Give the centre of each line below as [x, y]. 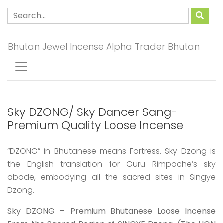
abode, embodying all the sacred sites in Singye [111, 177]
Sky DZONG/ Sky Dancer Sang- [92, 112]
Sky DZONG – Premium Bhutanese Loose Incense [111, 211]
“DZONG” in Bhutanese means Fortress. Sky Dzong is [111, 151]
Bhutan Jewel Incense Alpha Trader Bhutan [104, 47]
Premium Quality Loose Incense [95, 125]
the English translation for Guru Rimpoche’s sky [111, 164]
